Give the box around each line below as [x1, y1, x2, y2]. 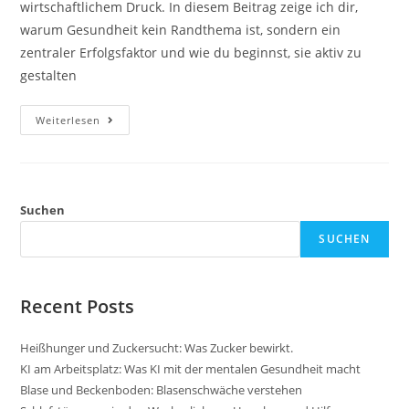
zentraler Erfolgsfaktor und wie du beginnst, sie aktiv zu [20, 43, 362, 61]
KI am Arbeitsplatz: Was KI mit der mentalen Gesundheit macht [20, 360, 362, 377]
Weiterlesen [36, 112, 101, 127]
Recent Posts [20, 293, 135, 319]
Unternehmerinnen [100, 110, 234, 129]
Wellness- [100, 162, 168, 180]
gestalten [20, 66, 78, 84]
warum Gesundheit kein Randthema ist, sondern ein [20, 20, 341, 38]
